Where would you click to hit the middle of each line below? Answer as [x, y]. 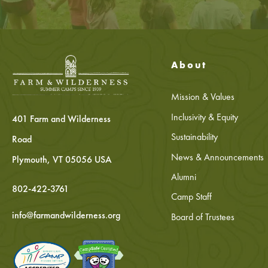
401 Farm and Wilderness [61, 119]
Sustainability [194, 137]
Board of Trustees [202, 217]
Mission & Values [202, 97]
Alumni [183, 176]
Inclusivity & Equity [204, 117]
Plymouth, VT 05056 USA [62, 160]
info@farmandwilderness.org [66, 215]
